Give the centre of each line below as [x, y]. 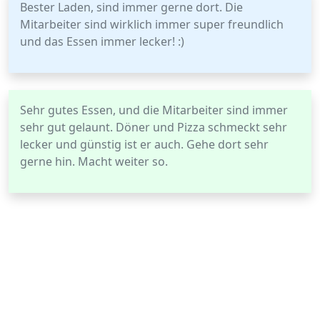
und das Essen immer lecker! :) [102, 41]
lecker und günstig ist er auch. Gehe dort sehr [144, 144]
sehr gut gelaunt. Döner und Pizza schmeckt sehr [154, 127]
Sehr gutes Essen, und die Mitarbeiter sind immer [154, 110]
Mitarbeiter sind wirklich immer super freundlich [152, 24]
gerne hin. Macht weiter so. [94, 161]
